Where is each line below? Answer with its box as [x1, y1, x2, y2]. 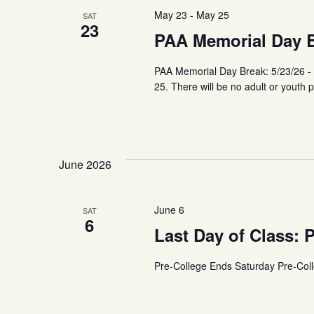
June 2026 [59, 156, 111, 172]
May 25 [196, 8, 229, 22]
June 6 [153, 203, 184, 217]
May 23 [153, 8, 187, 22]
